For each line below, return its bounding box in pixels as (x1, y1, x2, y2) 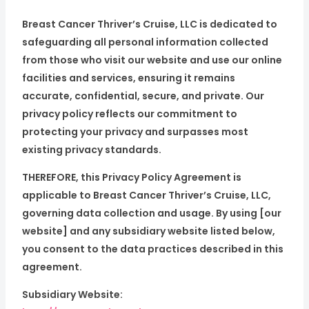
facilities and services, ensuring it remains (21, 71, 235, 85)
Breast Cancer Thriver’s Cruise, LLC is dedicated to (21, 17, 277, 31)
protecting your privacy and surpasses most (21, 125, 248, 139)
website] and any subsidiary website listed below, (21, 224, 275, 238)
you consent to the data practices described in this (21, 242, 283, 256)
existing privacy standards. (21, 143, 161, 157)
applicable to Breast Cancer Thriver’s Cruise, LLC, (21, 188, 271, 202)
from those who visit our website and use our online (21, 53, 282, 67)
